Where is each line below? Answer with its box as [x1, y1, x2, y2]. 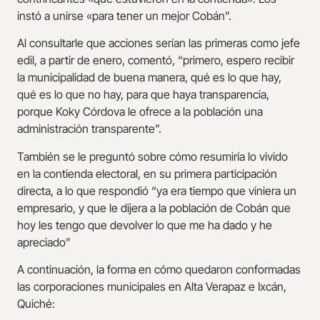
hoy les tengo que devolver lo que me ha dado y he [17, 217, 272, 232]
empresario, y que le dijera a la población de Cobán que [17, 200, 291, 215]
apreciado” [17, 234, 71, 249]
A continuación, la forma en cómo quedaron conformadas [17, 262, 301, 277]
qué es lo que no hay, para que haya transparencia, [17, 87, 269, 102]
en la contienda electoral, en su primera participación [17, 166, 277, 181]
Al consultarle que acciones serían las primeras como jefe [17, 36, 300, 51]
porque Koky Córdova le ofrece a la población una [17, 104, 263, 119]
